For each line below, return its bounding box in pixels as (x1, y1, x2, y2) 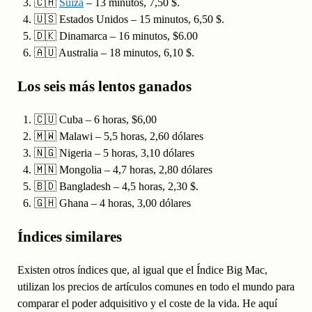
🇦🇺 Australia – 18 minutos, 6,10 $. (33, 47, 194, 59)
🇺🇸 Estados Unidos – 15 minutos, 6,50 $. (33, 13, 224, 26)
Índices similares (17, 228, 122, 246)
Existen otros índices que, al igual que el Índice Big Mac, (17, 264, 267, 276)
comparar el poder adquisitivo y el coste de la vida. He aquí (17, 297, 277, 310)
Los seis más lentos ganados (17, 78, 192, 95)
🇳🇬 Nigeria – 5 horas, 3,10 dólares (33, 147, 194, 159)
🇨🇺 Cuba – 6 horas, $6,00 (33, 114, 157, 126)
